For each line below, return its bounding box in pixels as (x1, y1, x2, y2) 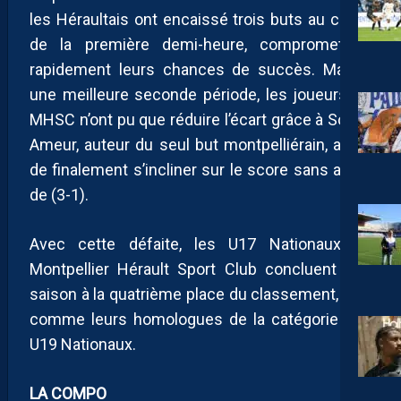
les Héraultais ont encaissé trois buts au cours (30, 10, 371, 30)
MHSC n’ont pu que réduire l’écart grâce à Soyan (30, 110, 371, 130)
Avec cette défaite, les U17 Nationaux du (30, 235, 371, 254)
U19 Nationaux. (30, 335, 136, 354)
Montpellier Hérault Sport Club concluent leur (30, 260, 371, 279)
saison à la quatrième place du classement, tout (30, 285, 371, 304)
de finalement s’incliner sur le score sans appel (30, 160, 371, 180)
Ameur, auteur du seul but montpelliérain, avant (30, 135, 371, 155)
